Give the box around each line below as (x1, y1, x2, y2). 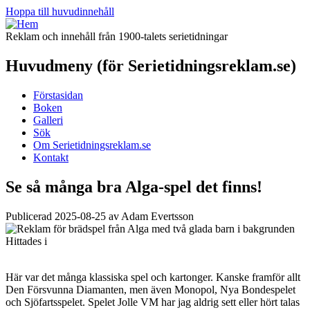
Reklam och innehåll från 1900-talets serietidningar (6, 30, 228, 42)
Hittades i (6, 235, 47, 247)
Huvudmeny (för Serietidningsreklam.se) (6, 56, 296, 75)
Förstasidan (33, 89, 83, 101)
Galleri (33, 113, 63, 126)
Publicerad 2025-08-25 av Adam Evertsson (6, 210, 194, 222)
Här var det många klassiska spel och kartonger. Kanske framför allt (6, 271, 300, 283)
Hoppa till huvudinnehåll (6, 6, 114, 17)
